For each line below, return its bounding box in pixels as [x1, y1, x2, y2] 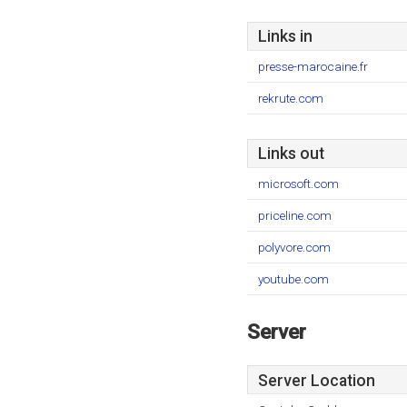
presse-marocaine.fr [258, 59, 368, 74]
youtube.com [258, 272, 329, 286]
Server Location [258, 372, 375, 390]
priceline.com [258, 208, 332, 223]
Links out [258, 144, 324, 163]
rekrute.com [258, 91, 323, 105]
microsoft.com [258, 176, 339, 191]
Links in [258, 27, 313, 45]
